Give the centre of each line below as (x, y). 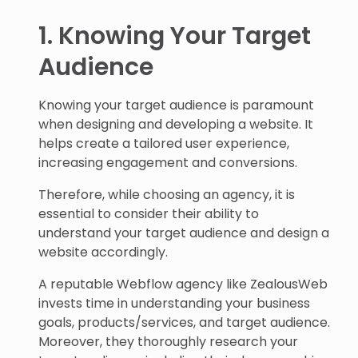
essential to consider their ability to (149, 214)
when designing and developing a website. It (176, 124)
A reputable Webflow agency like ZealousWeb (183, 284)
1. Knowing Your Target (175, 36)
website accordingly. (103, 252)
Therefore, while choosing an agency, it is (167, 195)
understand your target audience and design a (184, 233)
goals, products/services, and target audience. (184, 322)
